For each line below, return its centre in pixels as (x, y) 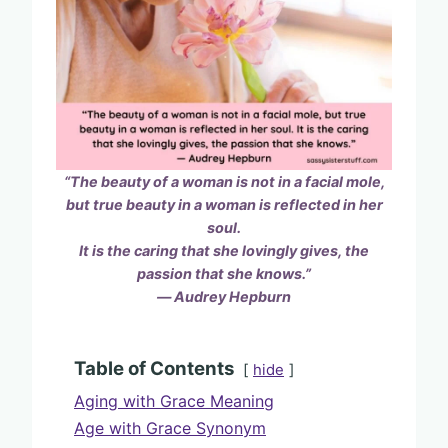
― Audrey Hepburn (224, 296)
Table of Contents (154, 368)
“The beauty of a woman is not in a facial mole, (224, 181)
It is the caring (130, 250)
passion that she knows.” (224, 273)
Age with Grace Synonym (170, 427)
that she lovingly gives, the (275, 250)
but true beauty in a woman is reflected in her (224, 204)
